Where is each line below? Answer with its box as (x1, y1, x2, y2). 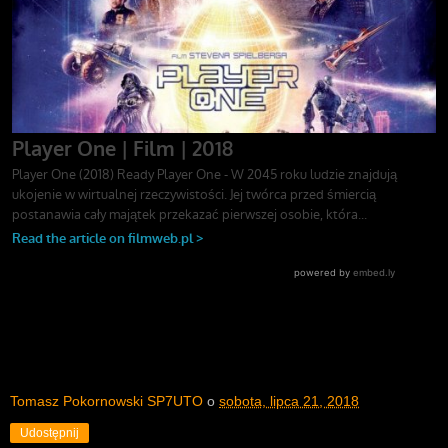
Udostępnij (20, 426, 79, 441)
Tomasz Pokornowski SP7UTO (10, 393, 203, 410)
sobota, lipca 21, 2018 (219, 393, 359, 410)
